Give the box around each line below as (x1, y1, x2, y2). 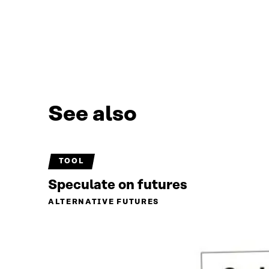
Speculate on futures (48, 178, 187, 193)
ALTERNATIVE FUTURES (48, 198, 159, 207)
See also (48, 102, 137, 127)
